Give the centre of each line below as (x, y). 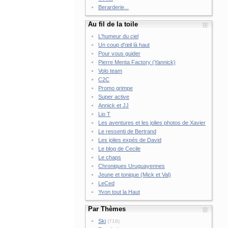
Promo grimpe (116, 88)
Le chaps (110, 157)
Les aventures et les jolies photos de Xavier (152, 123)
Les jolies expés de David (130, 140)
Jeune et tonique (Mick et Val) (135, 175)
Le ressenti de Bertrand (127, 131)
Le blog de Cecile (120, 149)
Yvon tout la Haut (119, 192)
